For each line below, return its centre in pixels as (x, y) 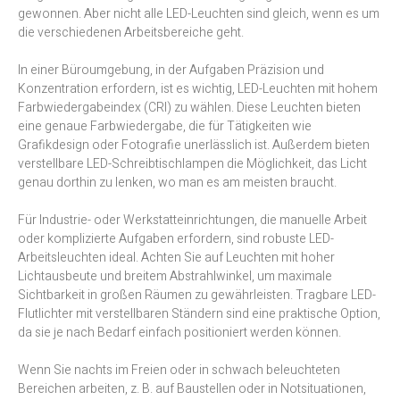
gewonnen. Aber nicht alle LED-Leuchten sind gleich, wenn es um (199, 14)
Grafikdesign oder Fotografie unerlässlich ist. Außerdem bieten (194, 146)
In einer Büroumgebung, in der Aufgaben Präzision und (171, 71)
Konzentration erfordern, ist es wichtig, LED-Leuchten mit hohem (198, 89)
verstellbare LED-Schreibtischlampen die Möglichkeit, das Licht (192, 164)
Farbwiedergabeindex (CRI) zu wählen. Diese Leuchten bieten (189, 108)
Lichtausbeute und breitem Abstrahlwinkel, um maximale (175, 277)
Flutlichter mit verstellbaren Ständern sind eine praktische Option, (199, 314)
